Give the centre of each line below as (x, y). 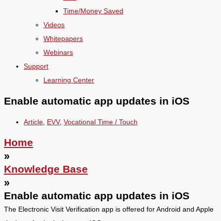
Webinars (58, 52)
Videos (54, 25)
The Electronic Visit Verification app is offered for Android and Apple (109, 209)
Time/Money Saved (93, 11)
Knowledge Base (46, 169)
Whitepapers (63, 38)
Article (33, 122)
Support (36, 66)
